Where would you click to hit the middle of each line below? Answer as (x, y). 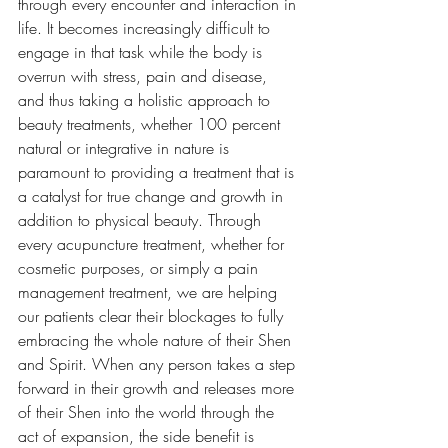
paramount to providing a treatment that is (158, 172)
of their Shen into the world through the (148, 412)
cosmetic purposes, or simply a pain (140, 268)
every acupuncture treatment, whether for (153, 244)
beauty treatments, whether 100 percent (151, 124)
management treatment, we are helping (150, 292)
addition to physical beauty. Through (142, 220)
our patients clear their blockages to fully (153, 316)
